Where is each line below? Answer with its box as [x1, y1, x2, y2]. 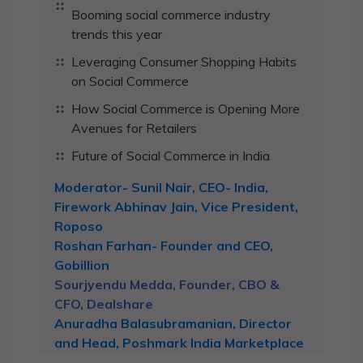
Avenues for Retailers [71, 119, 197, 136]
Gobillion [54, 256, 109, 273]
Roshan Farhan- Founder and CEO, [54, 237, 273, 254]
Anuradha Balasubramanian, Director [54, 314, 292, 331]
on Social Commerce [71, 72, 189, 89]
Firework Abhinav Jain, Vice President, [54, 198, 298, 215]
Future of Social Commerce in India [71, 147, 270, 164]
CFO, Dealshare [54, 295, 153, 312]
